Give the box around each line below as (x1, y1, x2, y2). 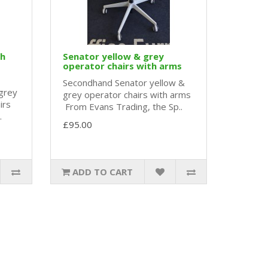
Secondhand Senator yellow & (62, 77, 185, 89)
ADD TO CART (72, 166, 133, 178)
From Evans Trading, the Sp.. (62, 100, 182, 113)
